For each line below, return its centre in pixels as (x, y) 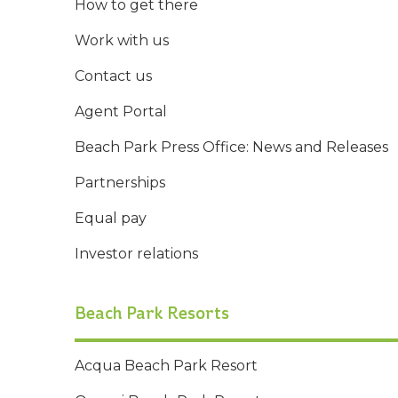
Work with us (122, 41)
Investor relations (136, 254)
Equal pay (111, 219)
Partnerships (120, 183)
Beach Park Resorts (152, 313)
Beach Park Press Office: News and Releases (231, 147)
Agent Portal (121, 112)
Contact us (113, 76)
